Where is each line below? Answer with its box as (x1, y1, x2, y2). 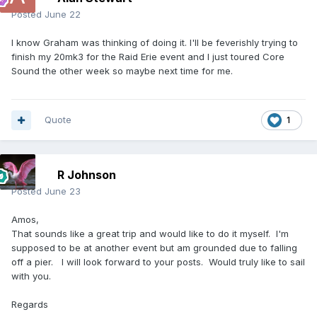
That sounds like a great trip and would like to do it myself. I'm (11, 228, 289, 240)
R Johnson (57, 168, 116, 183)
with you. (11, 270, 54, 282)
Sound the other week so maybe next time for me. (11, 65, 236, 77)
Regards (11, 299, 51, 311)
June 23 (45, 185, 81, 197)
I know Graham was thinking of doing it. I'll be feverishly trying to (11, 37, 298, 49)
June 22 (45, 8, 81, 21)
